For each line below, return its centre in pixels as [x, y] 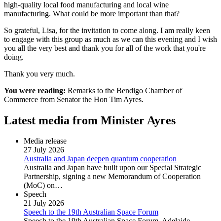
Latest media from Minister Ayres [90, 120]
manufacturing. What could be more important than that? [93, 13]
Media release [45, 141]
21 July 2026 [44, 203]
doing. [15, 57]
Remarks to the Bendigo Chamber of [124, 90]
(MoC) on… [43, 185]
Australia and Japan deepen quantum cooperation [100, 159]
